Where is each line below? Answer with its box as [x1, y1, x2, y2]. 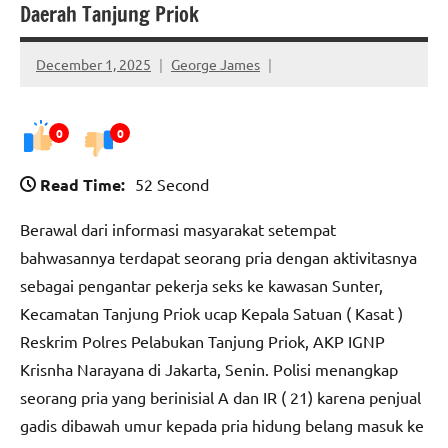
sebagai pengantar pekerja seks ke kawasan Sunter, [20, 275, 383, 296]
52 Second [135, 174, 209, 195]
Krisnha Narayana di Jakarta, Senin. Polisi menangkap [20, 359, 398, 380]
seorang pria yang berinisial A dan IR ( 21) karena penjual [20, 387, 421, 408]
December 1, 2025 [36, 54, 151, 73]
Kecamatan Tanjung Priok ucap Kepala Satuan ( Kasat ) [20, 303, 403, 324]
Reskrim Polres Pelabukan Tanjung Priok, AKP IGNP [20, 331, 385, 352]
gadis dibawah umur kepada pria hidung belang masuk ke [20, 415, 424, 436]
